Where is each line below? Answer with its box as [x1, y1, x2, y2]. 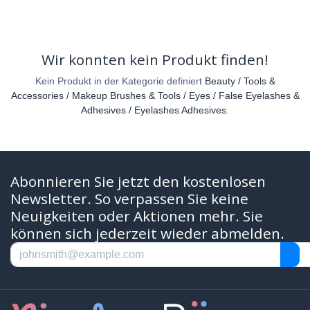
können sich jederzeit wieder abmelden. [10, 223, 284, 243]
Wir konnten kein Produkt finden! [42, 49, 268, 69]
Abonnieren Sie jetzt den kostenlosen [10, 171, 266, 191]
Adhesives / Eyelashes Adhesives [81, 104, 226, 116]
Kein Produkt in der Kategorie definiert [35, 75, 205, 86]
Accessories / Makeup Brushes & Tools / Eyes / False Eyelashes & [10, 89, 300, 101]
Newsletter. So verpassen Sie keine [10, 188, 248, 208]
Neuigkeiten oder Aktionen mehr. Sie [10, 206, 263, 226]
